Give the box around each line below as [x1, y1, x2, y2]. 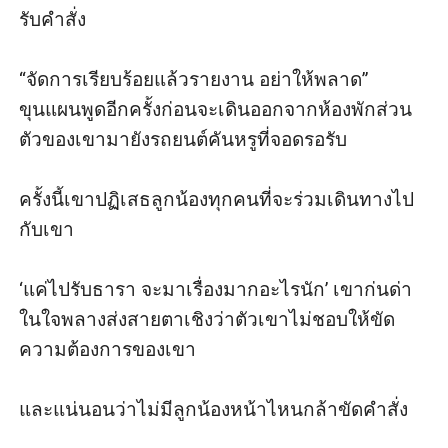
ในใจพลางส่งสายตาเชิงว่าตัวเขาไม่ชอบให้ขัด [19, 307, 396, 331]
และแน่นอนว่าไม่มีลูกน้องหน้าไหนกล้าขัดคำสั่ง [19, 397, 414, 421]
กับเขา [19, 217, 75, 241]
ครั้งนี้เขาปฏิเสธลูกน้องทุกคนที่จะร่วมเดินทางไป [19, 187, 415, 211]
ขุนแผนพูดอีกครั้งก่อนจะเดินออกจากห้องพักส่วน [19, 97, 413, 121]
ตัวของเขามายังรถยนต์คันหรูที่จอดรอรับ [19, 127, 348, 151]
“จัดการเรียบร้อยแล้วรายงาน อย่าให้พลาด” [19, 67, 370, 91]
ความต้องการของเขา [19, 337, 197, 361]
